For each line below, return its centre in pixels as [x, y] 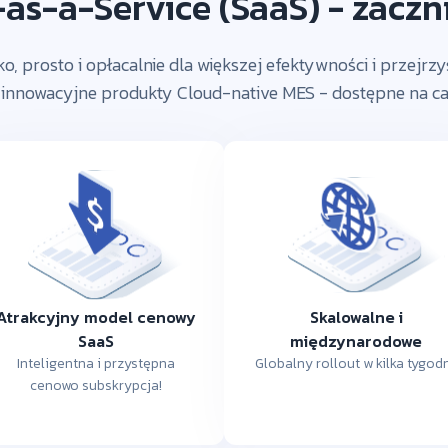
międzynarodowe [356, 340]
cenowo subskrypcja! [96, 385]
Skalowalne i [356, 316]
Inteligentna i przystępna [96, 363]
